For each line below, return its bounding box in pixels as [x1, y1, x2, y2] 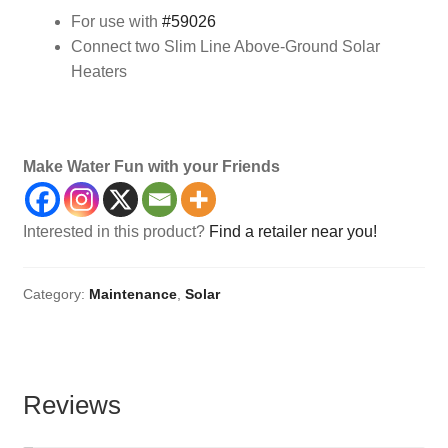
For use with [70, 12, 162, 30]
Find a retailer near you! [208, 223, 377, 241]
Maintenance [88, 285, 177, 302]
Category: [22, 285, 89, 302]
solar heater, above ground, [22, 110, 216, 128]
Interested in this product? [22, 223, 209, 241]
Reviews [22, 390, 121, 419]
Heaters [70, 62, 127, 80]
